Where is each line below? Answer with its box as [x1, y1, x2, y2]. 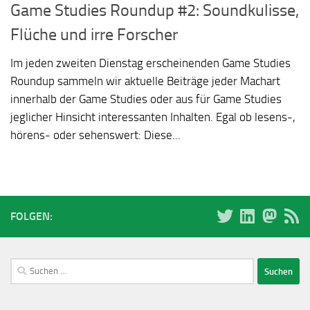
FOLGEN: [10, 210, 53, 224]
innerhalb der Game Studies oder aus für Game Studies [10, 92, 282, 107]
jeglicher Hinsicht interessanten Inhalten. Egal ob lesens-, [10, 110, 295, 125]
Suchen [10, 259, 42, 273]
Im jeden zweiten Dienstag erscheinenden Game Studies [10, 56, 291, 71]
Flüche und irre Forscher [10, 25, 178, 45]
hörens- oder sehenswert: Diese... [10, 128, 181, 143]
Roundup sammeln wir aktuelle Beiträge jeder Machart [10, 74, 280, 89]
